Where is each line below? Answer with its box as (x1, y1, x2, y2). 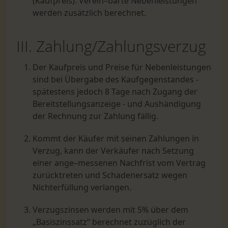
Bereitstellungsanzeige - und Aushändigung (33, 98, 201, 109)
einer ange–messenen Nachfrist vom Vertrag (33, 157, 206, 168)
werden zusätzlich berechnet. (33, 7, 146, 18)
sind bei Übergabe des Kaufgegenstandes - (33, 74, 198, 85)
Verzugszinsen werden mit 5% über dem (33, 204, 188, 215)
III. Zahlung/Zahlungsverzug (16, 36, 206, 56)
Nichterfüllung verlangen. (33, 182, 131, 193)
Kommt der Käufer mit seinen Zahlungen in (33, 133, 199, 144)
